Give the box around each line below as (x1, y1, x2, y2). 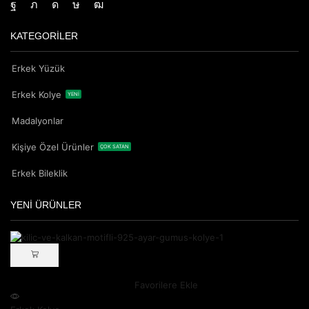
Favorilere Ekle (134, 279, 198, 290)
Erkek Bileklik (12, 167, 68, 179)
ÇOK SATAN (100, 143, 130, 150)
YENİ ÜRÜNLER (10, 199, 81, 210)
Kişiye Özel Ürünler (12, 141, 94, 152)
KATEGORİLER (10, 30, 78, 41)
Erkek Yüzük (12, 62, 65, 74)
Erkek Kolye (12, 88, 61, 100)
